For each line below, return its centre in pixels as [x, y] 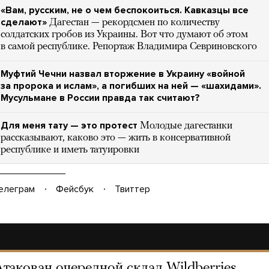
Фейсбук [75, 189]
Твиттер [132, 189]
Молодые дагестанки [186, 126]
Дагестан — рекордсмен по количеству [134, 23]
